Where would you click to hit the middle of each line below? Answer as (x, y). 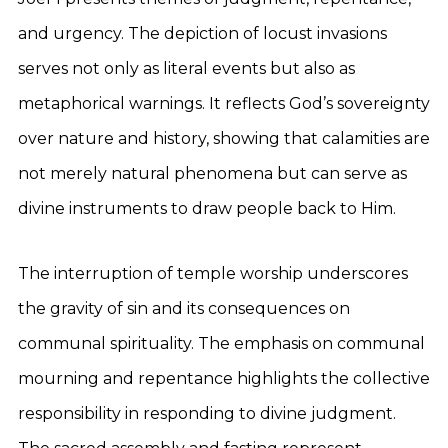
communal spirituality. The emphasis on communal (221, 343)
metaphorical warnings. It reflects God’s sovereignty (224, 103)
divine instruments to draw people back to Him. (207, 208)
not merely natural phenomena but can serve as (212, 173)
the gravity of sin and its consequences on (184, 308)
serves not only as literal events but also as (186, 68)
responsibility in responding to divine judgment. (207, 413)
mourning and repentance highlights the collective (224, 378)
